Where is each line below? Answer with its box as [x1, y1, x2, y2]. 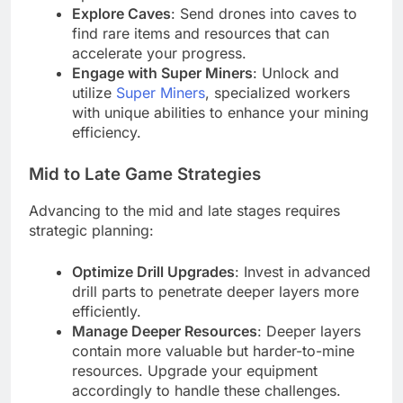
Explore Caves [72, 4, 171, 22]
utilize [72, 83, 116, 102]
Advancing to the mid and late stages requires [29, 201, 340, 220]
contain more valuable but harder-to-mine [72, 342, 354, 361]
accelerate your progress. [72, 43, 246, 62]
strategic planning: [29, 221, 154, 240]
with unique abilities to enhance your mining [72, 103, 369, 121]
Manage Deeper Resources [72, 322, 257, 341]
